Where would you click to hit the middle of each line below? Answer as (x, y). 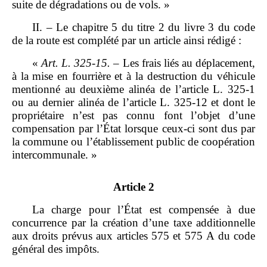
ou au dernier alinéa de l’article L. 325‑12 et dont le (133, 103)
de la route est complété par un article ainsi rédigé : (127, 41)
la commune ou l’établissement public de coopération (133, 142)
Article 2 (133, 187)
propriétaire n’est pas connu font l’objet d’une (133, 116)
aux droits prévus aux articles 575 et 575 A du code (133, 236)
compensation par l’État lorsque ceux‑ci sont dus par (133, 129)
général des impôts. (56, 249)
